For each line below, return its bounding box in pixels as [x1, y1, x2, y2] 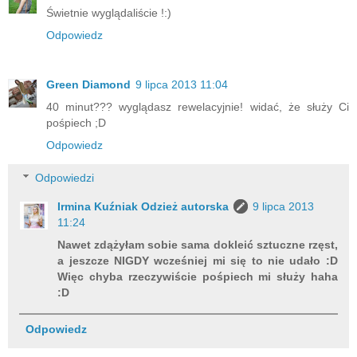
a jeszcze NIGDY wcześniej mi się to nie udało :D [57, 254, 338, 268]
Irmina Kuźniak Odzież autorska [57, 200, 229, 214]
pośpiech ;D [46, 116, 106, 129]
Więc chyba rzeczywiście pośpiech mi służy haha [57, 270, 338, 284]
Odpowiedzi [35, 171, 95, 185]
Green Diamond [46, 77, 131, 91]
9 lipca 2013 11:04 [135, 77, 228, 91]
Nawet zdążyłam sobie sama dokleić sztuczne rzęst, [57, 238, 338, 252]
